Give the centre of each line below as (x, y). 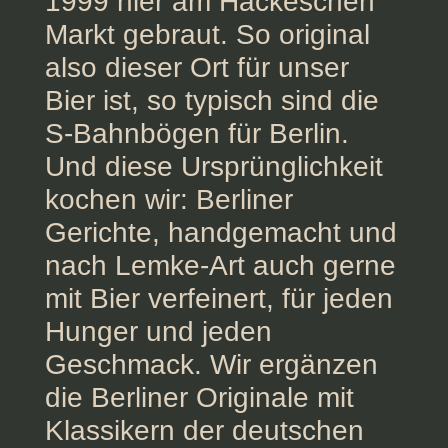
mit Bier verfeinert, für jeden (218, 298)
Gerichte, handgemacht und (220, 232)
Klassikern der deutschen (204, 430)
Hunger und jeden (158, 331)
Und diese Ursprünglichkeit (213, 166)
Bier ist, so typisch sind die (211, 100)
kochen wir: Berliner (168, 199)
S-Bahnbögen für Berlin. (196, 133)
